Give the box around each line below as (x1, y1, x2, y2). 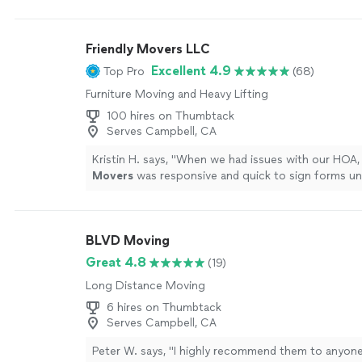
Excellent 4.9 (151, 63, 231, 78)
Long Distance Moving (86, 279, 205, 293)
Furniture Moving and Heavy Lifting (86, 87, 268, 101)
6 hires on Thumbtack (107, 301, 221, 314)
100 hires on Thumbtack (107, 109, 234, 123)
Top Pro (103, 64, 145, 78)
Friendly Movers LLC (86, 41, 210, 57)
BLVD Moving (86, 233, 170, 248)
